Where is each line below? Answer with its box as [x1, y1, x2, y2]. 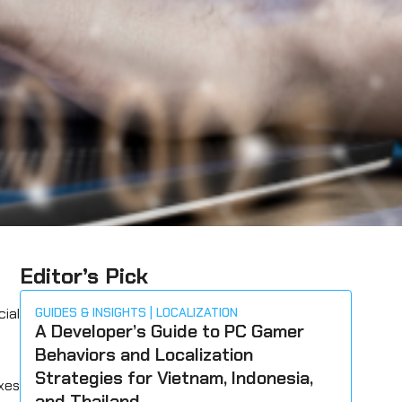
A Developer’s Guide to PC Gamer [35, 319, 305, 343]
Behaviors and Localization [35, 343, 254, 366]
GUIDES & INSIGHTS [35, 304, 147, 320]
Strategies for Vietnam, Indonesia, [35, 366, 314, 389]
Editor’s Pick [20, 262, 149, 290]
